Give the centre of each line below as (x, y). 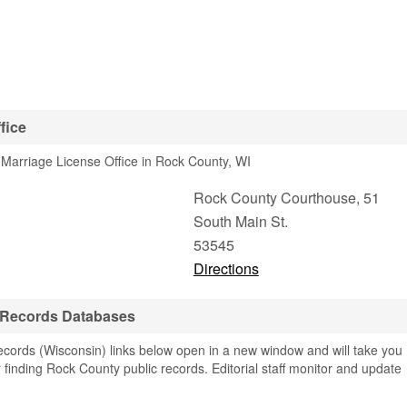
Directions (226, 268)
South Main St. (240, 221)
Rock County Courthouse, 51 (286, 198)
